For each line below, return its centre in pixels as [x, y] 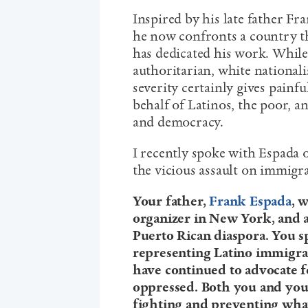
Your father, [171, 201]
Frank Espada [250, 201]
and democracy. [179, 122]
